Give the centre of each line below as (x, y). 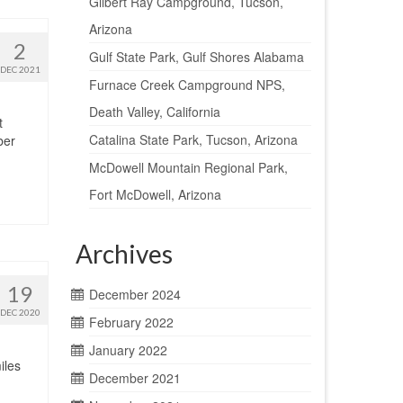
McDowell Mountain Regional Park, (188, 167)
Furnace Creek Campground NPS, (187, 85)
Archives (124, 254)
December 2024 (134, 294)
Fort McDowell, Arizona (155, 194)
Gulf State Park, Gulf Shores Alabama (196, 57)
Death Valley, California (154, 112)
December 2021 (134, 378)
